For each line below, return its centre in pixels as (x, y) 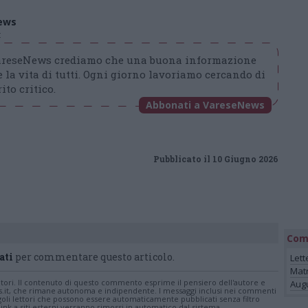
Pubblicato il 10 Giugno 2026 (216, 159)
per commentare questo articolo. (94, 257)
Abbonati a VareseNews (205, 105)
